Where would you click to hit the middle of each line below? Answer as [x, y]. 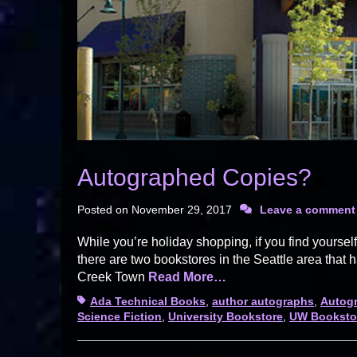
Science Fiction [120, 316]
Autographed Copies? [194, 177]
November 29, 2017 [182, 209]
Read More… [187, 277]
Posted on [104, 209]
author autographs [263, 301]
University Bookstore [226, 316]
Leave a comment [308, 209]
